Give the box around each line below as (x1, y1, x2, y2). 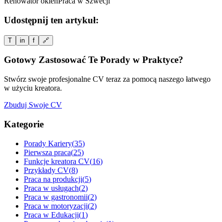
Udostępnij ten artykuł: (4, 14, 99, 25)
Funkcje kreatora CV (24, 157, 90, 166)
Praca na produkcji (24, 174, 82, 183)
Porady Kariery (24, 139, 72, 148)
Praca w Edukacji (24, 210, 79, 219)
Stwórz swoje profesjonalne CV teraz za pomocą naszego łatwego (4, 75, 211, 84)
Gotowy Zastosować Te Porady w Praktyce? (4, 55, 183, 65)
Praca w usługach (24, 183, 79, 192)
